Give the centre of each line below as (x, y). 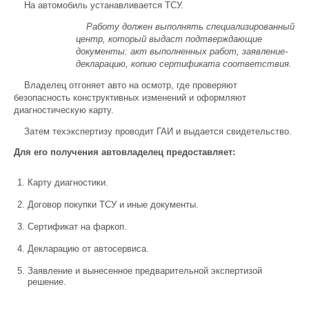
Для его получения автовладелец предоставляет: (124, 152)
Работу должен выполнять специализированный (190, 27)
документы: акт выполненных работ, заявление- (182, 51)
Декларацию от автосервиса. (88, 249)
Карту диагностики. (68, 182)
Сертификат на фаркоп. (77, 227)
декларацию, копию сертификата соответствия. (184, 64)
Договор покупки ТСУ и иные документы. (113, 205)
